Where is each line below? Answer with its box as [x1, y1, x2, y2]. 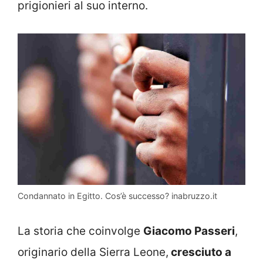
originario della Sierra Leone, [18, 245, 168, 259]
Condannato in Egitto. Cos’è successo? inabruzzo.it [18, 191, 217, 201]
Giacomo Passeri [143, 224, 235, 238]
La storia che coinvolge [18, 224, 143, 238]
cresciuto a [168, 245, 231, 259]
